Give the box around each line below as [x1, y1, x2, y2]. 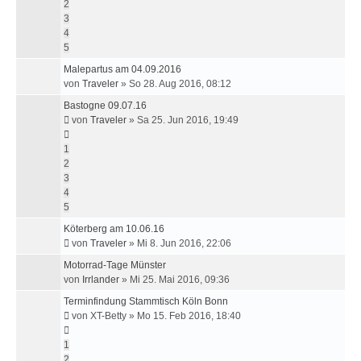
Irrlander [82, 274, 119, 285]
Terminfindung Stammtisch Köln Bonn [64, 296, 228, 307]
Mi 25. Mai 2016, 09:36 [130, 274, 230, 285]
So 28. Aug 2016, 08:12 [129, 78, 231, 89]
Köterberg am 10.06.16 [64, 223, 164, 234]
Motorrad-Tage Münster [64, 259, 166, 271]
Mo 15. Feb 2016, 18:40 [137, 310, 241, 322]
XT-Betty [90, 310, 127, 322]
